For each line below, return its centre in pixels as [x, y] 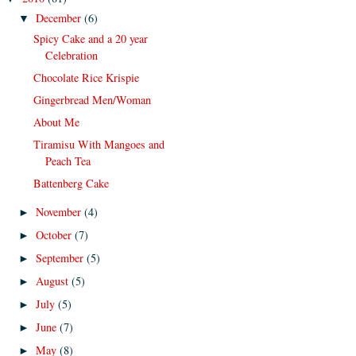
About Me [56, 122]
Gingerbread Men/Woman [92, 100]
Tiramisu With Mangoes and [99, 145]
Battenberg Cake [71, 184]
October [56, 234]
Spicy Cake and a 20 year [90, 38]
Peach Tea [68, 161]
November [60, 211]
